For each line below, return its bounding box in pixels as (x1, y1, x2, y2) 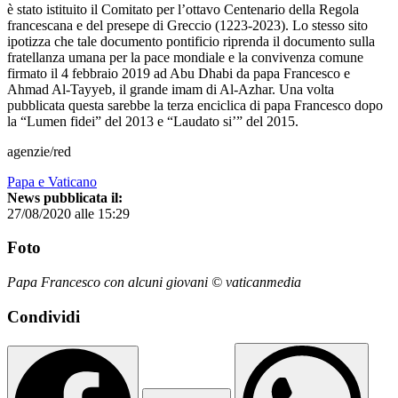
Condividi (7, 306, 80, 326)
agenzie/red (7, 143, 71, 159)
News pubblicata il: (7, 189, 123, 205)
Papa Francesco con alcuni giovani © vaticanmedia (7, 274, 301, 290)
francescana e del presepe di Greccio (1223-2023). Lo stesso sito (7, 17, 368, 33)
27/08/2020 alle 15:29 (7, 205, 130, 221)
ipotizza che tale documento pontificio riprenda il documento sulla (7, 33, 375, 49)
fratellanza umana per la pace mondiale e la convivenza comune (7, 49, 363, 65)
